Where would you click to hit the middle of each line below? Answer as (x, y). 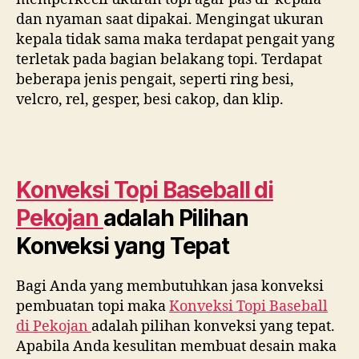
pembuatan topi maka (93, 306)
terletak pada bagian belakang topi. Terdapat (169, 60)
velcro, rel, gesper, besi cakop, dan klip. (150, 100)
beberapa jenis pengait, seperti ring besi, (155, 80)
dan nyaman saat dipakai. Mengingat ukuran (170, 20)
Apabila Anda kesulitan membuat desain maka (176, 346)
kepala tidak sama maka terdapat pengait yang (175, 40)
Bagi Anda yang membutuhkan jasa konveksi (170, 286)
